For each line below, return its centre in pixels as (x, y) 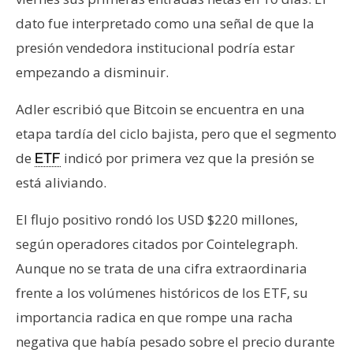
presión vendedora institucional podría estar (155, 47)
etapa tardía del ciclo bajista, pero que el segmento (176, 133)
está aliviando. (61, 182)
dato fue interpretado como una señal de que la (165, 23)
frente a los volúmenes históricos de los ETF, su (162, 292)
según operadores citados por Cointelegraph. (157, 243)
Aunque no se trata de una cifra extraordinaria (162, 268)
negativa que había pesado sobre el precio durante (175, 341)
